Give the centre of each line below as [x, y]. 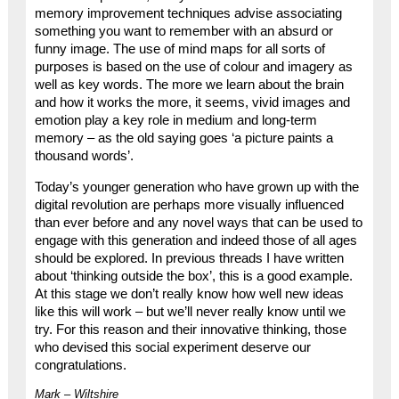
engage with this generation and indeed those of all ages [195, 240]
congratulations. [80, 365]
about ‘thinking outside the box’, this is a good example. [193, 276]
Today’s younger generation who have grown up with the [196, 187]
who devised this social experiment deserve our [172, 347]
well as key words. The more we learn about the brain [189, 85]
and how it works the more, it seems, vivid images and [192, 103]
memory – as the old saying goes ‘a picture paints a [183, 138]
